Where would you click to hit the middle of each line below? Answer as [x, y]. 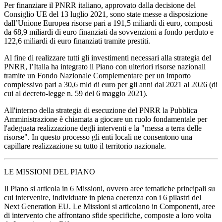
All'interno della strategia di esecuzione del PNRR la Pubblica [101, 110]
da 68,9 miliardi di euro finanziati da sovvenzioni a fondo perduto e [109, 32]
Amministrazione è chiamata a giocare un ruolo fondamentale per [106, 119]
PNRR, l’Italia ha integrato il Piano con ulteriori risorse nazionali [105, 66]
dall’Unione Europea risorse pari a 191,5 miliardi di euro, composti [108, 23]
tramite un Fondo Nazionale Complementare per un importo [97, 75]
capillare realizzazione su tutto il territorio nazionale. [85, 146]
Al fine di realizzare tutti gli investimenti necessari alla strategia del [108, 57]
